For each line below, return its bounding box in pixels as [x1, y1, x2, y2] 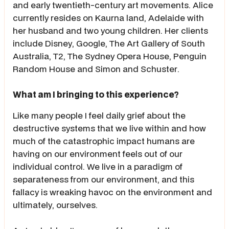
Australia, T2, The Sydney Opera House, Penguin [13, 50, 207, 62]
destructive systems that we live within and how [13, 122, 206, 134]
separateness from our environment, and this [13, 173, 194, 185]
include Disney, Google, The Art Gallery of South [13, 37, 205, 49]
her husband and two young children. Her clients [13, 24, 208, 36]
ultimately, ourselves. [13, 198, 98, 211]
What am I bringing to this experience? [13, 88, 179, 100]
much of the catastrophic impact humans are [13, 134, 195, 147]
